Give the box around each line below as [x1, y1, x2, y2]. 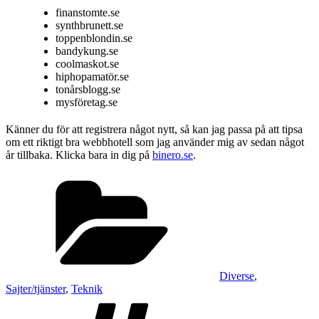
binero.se [152, 149, 193, 162]
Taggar [219, 295, 250, 308]
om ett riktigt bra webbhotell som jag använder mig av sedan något [6, 136, 304, 149]
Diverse [219, 270, 254, 283]
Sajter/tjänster [6, 283, 66, 296]
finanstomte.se [56, 6, 120, 19]
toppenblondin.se [56, 32, 132, 45]
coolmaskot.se [56, 58, 119, 70]
